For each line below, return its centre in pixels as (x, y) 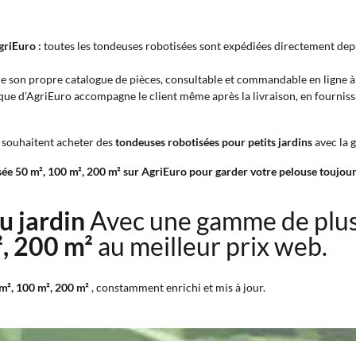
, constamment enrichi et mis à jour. (178, 287)
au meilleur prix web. (213, 246)
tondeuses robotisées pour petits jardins (214, 142)
